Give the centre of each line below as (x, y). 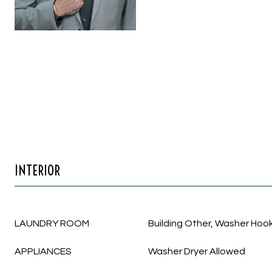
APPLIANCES (43, 251)
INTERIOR (37, 170)
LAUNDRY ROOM (52, 223)
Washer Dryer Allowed (197, 251)
